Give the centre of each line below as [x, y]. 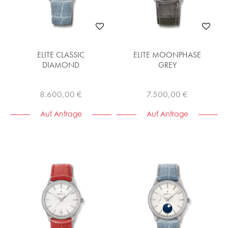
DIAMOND [61, 65]
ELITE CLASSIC [61, 55]
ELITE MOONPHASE [167, 55]
